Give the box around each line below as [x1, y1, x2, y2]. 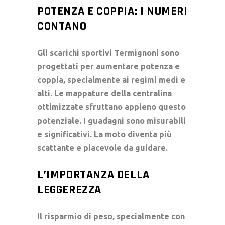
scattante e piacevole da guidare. [37, 143, 168, 152]
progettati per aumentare [37, 61, 141, 71]
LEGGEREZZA [37, 182, 101, 197]
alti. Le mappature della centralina [37, 88, 172, 98]
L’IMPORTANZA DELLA [37, 167, 150, 182]
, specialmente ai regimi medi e [63, 75, 185, 84]
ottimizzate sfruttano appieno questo [37, 102, 186, 111]
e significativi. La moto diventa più [37, 129, 172, 139]
